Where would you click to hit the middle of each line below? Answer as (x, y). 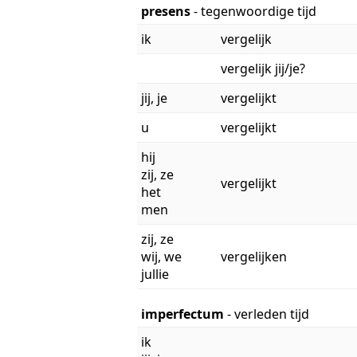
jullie (155, 274)
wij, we (161, 256)
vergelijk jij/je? (263, 68)
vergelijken (254, 256)
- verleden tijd (268, 314)
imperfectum (184, 314)
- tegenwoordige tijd (255, 11)
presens (167, 11)
